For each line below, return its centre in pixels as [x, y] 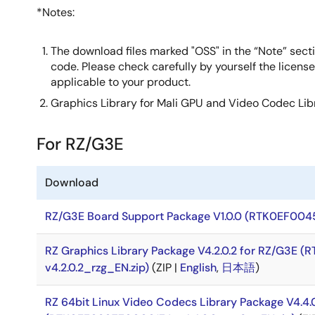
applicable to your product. [121, 82]
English [198, 268]
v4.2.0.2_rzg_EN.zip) [97, 268]
